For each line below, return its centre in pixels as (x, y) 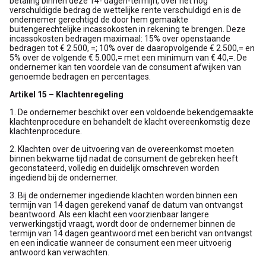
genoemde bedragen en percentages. (80, 77)
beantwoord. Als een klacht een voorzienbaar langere (109, 214)
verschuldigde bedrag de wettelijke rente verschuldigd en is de (125, 10)
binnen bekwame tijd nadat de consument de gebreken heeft (124, 159)
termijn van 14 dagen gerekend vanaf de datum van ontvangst (126, 205)
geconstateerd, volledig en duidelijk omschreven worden (114, 168)
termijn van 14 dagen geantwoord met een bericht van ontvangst (131, 233)
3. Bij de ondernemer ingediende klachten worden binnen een (123, 195)
